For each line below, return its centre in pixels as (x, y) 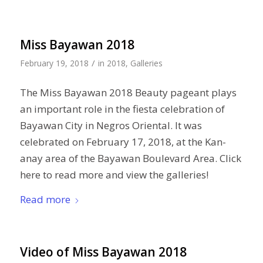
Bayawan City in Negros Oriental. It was (111, 125)
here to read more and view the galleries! (114, 174)
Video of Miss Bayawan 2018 (103, 252)
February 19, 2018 (54, 63)
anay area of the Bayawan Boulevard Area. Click (130, 158)
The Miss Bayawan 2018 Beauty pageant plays (128, 92)
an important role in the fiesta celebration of (122, 109)
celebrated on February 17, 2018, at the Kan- (123, 141)
